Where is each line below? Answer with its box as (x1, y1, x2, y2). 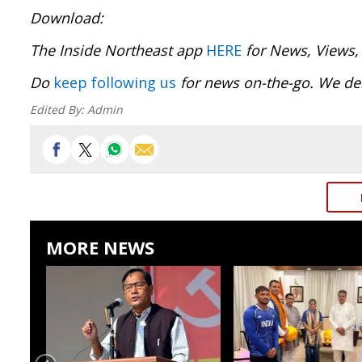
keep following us (53, 73, 176, 92)
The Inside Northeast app (30, 40, 206, 60)
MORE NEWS (46, 235, 154, 259)
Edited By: (30, 102, 87, 117)
